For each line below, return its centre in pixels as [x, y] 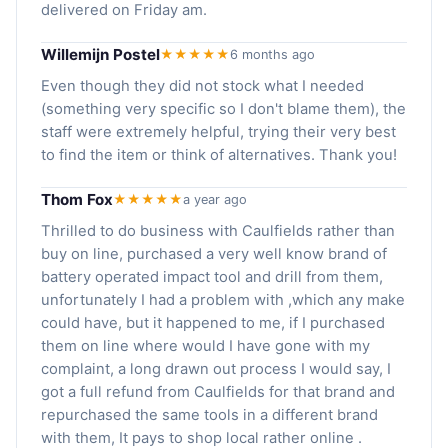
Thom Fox [77, 199]
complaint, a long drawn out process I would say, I [216, 368]
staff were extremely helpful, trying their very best [218, 131]
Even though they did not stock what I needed [202, 85]
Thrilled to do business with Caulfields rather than [218, 230]
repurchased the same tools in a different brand [209, 414]
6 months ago [272, 54]
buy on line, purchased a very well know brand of [214, 253]
